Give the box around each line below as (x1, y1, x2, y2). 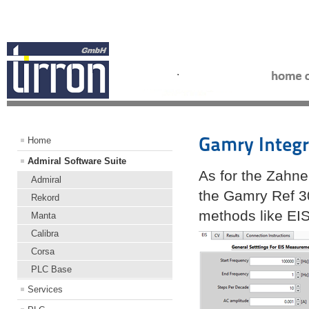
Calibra (31, 228, 59, 239)
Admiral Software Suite (28, 155, 126, 166)
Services (28, 283, 63, 295)
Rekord (31, 192, 59, 203)
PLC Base (31, 263, 72, 275)
